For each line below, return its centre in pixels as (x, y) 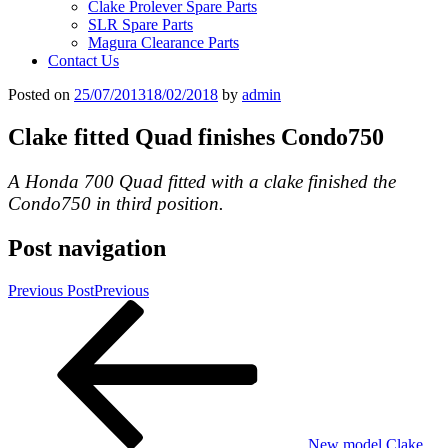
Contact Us (83, 60)
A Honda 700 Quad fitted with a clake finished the (202, 181)
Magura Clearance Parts (163, 42)
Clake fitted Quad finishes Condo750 (196, 136)
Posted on (39, 94)
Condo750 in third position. (116, 203)
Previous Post (51, 290)
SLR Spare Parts (140, 24)
